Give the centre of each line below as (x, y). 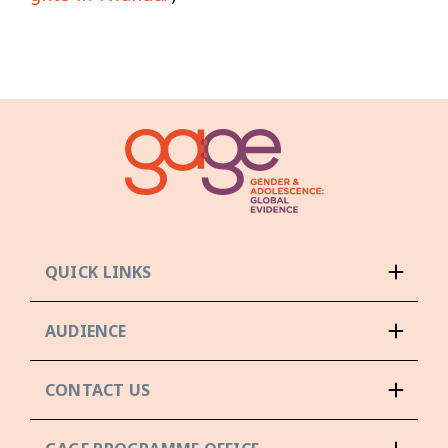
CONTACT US (98, 389)
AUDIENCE (86, 330)
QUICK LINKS (98, 271)
